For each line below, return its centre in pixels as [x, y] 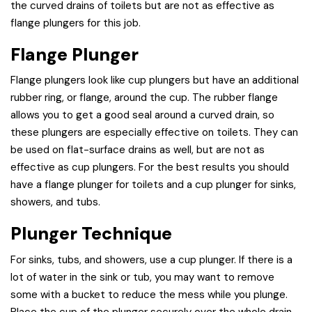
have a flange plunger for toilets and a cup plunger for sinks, [153, 185]
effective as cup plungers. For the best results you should [150, 167]
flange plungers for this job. [76, 23]
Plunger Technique [91, 234]
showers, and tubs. [55, 202]
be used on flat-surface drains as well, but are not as [138, 150]
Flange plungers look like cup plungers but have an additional [155, 80]
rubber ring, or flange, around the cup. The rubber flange [144, 98]
